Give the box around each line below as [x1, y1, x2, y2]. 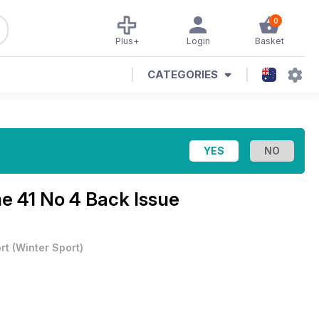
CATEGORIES [147, 68, 218, 81]
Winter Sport [16, 241, 80, 253]
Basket [254, 36, 284, 46]
